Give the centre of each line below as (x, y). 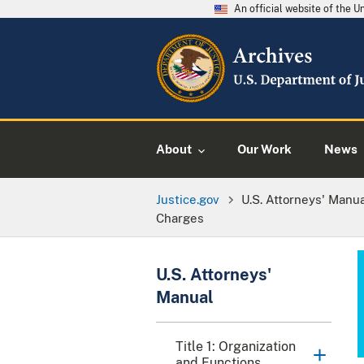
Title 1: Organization (236, 346)
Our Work (264, 149)
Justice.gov (188, 199)
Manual (185, 297)
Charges (180, 217)
